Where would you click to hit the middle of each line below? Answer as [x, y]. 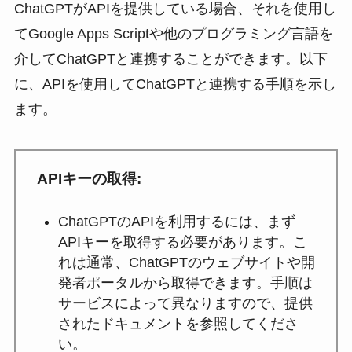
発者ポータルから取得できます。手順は [185, 283]
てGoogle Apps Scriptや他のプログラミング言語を [173, 33]
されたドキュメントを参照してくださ [178, 324]
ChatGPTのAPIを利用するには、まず [176, 222]
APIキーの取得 [86, 178]
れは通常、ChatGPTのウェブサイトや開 [186, 263]
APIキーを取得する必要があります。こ [182, 242]
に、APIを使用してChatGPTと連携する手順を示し [175, 84]
